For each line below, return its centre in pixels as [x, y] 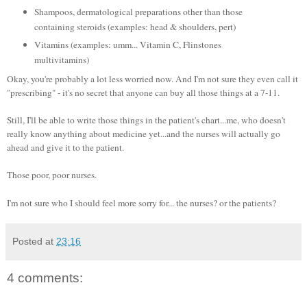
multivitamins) [61, 59]
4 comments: [45, 278]
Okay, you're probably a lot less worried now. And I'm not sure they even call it [152, 79]
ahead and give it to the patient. [65, 148]
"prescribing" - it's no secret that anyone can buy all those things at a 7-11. [143, 93]
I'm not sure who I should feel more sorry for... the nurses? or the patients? [142, 203]
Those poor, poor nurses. [52, 175]
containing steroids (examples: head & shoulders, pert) [135, 26]
